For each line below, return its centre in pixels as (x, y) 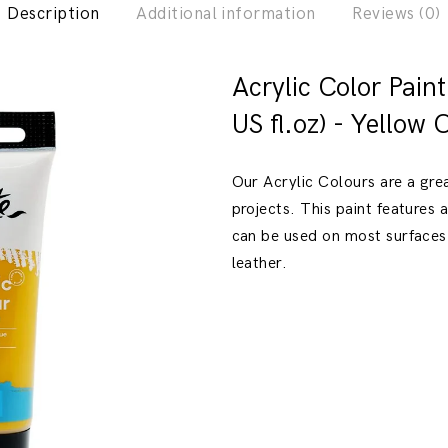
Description (53, 13)
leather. (259, 264)
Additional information (226, 13)
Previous (132, 50)
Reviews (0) (396, 13)
